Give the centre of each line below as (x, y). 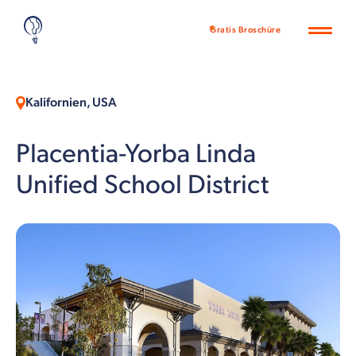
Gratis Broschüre (245, 30)
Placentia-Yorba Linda (136, 154)
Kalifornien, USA (71, 103)
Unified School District (143, 185)
